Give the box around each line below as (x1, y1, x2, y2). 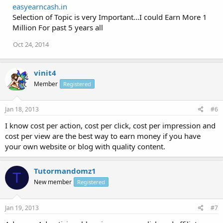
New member (34, 178, 72, 186)
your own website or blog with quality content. (5, 141, 165, 151)
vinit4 (34, 67, 56, 78)
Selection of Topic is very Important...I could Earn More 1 (12, 11, 207, 22)
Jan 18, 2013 (5, 105, 39, 113)
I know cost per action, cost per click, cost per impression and (5, 120, 216, 130)
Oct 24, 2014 (13, 39, 49, 49)
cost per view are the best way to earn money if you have (5, 131, 201, 141)
